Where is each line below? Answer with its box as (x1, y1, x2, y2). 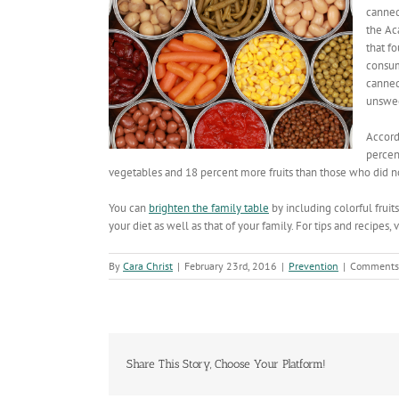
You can (109, 200, 149, 216)
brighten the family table (149, 200, 269, 216)
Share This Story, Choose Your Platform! (126, 357, 326, 370)
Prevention (289, 259, 338, 273)
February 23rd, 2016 (184, 259, 277, 273)
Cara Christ (123, 259, 173, 273)
